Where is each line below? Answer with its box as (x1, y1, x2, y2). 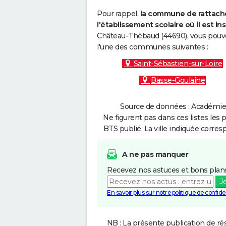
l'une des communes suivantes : (97, 42, 208, 51)
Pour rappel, (97, 9, 140, 18)
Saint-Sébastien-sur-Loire (133, 59, 222, 68)
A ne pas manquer (122, 150, 188, 159)
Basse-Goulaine (151, 76, 205, 85)
